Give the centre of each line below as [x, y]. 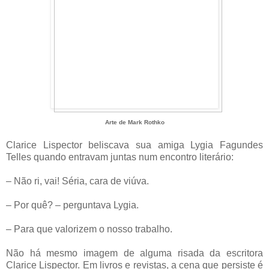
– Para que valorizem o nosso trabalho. [89, 229]
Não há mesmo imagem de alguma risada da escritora [134, 253]
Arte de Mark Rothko [134, 122]
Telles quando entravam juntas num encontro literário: [120, 157]
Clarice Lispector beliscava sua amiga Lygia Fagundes [134, 145]
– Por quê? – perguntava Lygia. [72, 205]
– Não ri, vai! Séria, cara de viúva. [77, 181]
